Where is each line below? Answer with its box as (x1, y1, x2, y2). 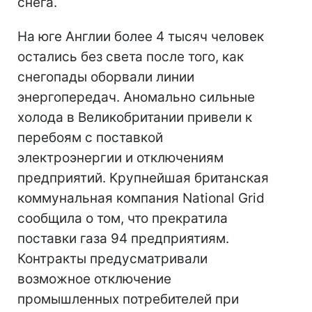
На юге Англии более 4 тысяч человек (17, 29, 264, 45)
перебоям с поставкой (17, 130, 163, 146)
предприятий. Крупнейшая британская (17, 170, 269, 186)
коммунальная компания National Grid (17, 190, 265, 206)
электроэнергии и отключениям (17, 150, 224, 166)
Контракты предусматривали (17, 251, 208, 267)
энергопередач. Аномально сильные (17, 89, 255, 105)
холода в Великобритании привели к (17, 109, 252, 125)
